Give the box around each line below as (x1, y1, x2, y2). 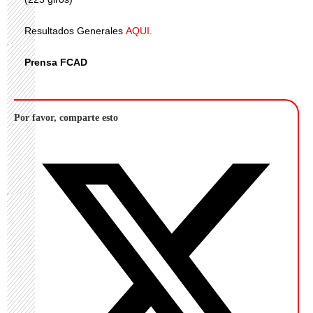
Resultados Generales (24, 25, 126, 36)
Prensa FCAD (24, 57, 87, 68)
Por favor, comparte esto (14, 112, 118, 123)
